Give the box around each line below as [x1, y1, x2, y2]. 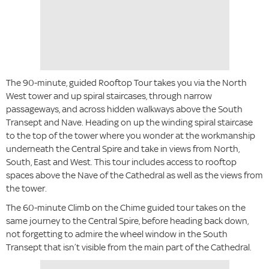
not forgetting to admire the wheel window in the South [6, 228, 228, 240]
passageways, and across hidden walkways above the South [6, 103, 243, 115]
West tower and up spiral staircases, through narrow [6, 90, 212, 102]
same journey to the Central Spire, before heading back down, [6, 215, 249, 227]
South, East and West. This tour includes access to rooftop [6, 156, 237, 168]
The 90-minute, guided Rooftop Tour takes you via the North [6, 77, 247, 89]
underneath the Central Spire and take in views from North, [6, 143, 240, 155]
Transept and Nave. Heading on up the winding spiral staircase [6, 116, 253, 128]
